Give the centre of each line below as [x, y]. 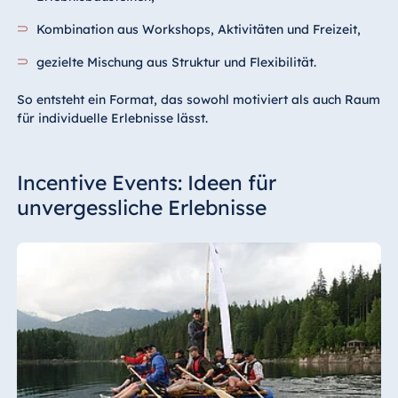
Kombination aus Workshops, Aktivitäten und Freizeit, [199, 29]
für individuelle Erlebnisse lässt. [112, 118]
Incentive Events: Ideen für [146, 182]
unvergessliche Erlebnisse [141, 207]
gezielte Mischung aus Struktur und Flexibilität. [177, 62]
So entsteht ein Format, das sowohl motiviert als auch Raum [198, 99]
